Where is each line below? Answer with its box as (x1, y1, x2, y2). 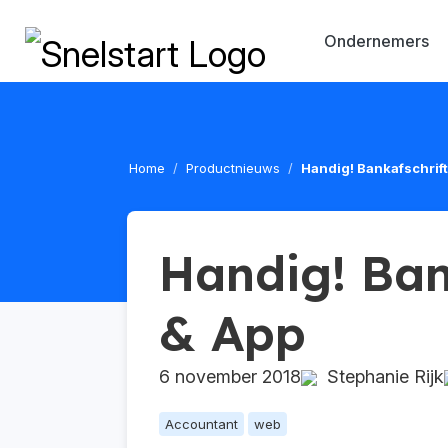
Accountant (165, 416, 238, 432)
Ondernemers (324, 31, 430, 51)
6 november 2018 (159, 366, 301, 387)
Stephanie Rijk (317, 366, 444, 387)
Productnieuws (186, 160, 280, 176)
